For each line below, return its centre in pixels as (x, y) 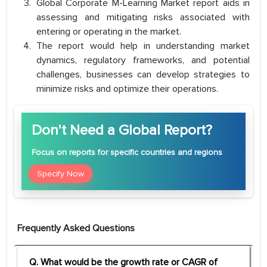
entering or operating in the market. (109, 32)
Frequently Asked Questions (76, 229)
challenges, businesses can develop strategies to (143, 75)
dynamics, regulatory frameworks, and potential (143, 60)
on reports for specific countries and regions (138, 153)
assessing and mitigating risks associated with (143, 18)
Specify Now (60, 174)
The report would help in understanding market (143, 46)
